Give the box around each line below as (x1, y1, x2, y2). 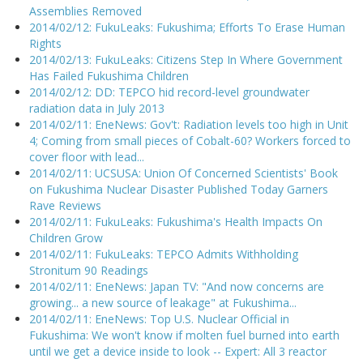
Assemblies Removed (29, 3, 142, 19)
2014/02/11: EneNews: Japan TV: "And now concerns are (29, 279, 324, 295)
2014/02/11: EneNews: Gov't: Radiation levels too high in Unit (29, 117, 348, 133)
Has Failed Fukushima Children (29, 68, 189, 84)
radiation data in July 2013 (29, 100, 164, 117)
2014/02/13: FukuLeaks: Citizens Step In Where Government (29, 52, 343, 68)
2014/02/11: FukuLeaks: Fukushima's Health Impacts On (29, 214, 322, 230)
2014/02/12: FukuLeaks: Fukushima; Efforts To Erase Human (29, 19, 345, 36)
